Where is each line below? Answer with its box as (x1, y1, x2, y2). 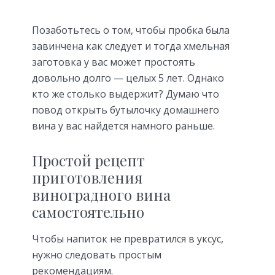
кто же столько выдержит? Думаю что (32, 87, 219, 101)
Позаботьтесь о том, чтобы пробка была (32, 23, 230, 37)
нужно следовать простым (32, 247, 161, 261)
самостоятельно (32, 201, 144, 222)
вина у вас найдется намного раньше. (32, 118, 215, 133)
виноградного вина (32, 184, 171, 204)
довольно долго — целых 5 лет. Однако (32, 71, 224, 85)
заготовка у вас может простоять (32, 55, 195, 69)
